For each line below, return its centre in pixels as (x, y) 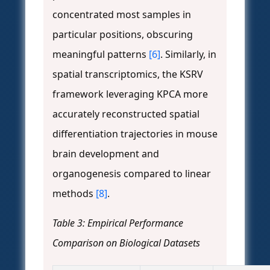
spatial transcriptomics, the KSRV (128, 74)
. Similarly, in (188, 55)
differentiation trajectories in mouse (135, 134)
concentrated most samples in (122, 15)
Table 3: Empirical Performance (118, 223)
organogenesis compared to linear (132, 174)
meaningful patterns (101, 55)
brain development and (106, 154)
